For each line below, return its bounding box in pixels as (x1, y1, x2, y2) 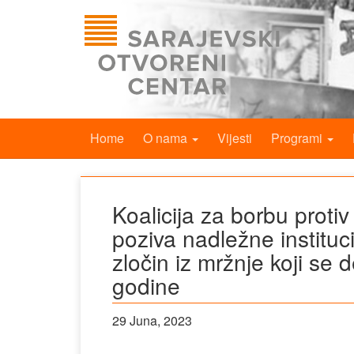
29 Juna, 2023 (112, 311, 192, 330)
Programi (271, 129, 326, 147)
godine (112, 269, 180, 301)
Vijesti (217, 129, 252, 147)
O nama (143, 129, 190, 147)
